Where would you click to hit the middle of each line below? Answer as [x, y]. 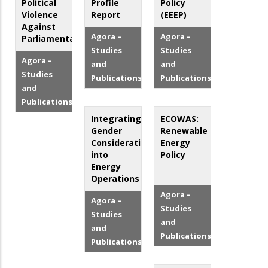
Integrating [116, 119]
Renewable [184, 131]
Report [106, 15]
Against [39, 27]
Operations [115, 179]
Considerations [124, 143]
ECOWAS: [180, 119]
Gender [107, 131]
